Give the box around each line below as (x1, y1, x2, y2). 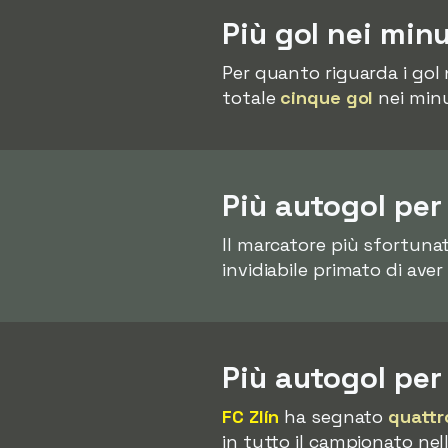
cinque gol (280, 86, 374, 109)
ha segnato (279, 405, 389, 428)
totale (222, 86, 281, 109)
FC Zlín (222, 405, 280, 428)
